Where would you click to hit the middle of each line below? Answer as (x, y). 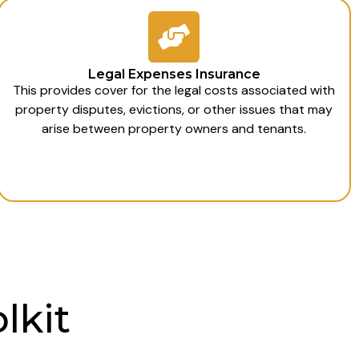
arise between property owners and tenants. (174, 128)
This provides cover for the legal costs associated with (174, 90)
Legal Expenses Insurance (174, 74)
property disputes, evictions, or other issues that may (174, 109)
